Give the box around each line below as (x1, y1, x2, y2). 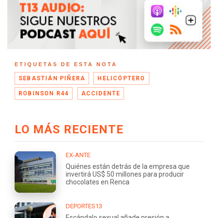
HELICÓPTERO (97, 75, 145, 82)
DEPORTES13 (66, 202, 102, 210)
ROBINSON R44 (18, 90, 69, 97)
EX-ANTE (66, 151, 91, 159)
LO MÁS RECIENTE (15, 123, 124, 137)
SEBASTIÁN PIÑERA (18, 75, 86, 82)
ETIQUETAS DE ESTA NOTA (15, 61, 117, 68)
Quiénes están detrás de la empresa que (66, 163, 190, 171)
